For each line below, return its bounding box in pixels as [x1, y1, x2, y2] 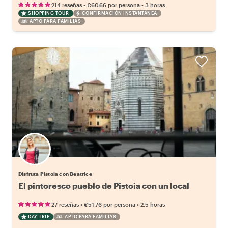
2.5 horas [140, 201, 165, 208]
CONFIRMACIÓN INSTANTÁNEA [81, 10, 157, 16]
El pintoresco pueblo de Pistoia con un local [18, 180, 189, 190]
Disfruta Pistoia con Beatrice [18, 170, 92, 177]
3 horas [145, 1, 165, 8]
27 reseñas [51, 201, 79, 208]
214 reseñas [51, 1, 82, 8]
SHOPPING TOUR [28, 10, 69, 16]
